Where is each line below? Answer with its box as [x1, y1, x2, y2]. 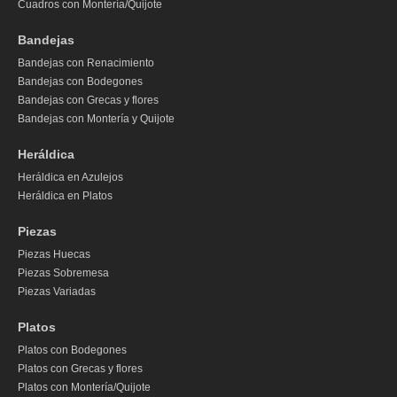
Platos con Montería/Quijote [18, 381, 151, 394]
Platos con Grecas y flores [18, 362, 143, 376]
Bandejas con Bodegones [18, 75, 143, 89]
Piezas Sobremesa [18, 267, 109, 280]
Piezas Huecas [18, 248, 90, 261]
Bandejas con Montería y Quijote [18, 113, 175, 126]
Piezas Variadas [18, 285, 96, 299]
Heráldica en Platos [18, 190, 113, 203]
